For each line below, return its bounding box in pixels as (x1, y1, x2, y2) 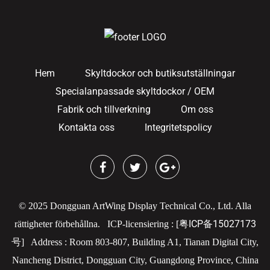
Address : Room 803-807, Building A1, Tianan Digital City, (31, 237, 259, 248)
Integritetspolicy (144, 122, 212, 134)
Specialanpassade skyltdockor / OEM (55, 86, 215, 98)
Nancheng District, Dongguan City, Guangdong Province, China (11, 255, 259, 266)
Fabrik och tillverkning (57, 104, 151, 116)
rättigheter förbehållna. (14, 219, 107, 230)
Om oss (180, 104, 213, 116)
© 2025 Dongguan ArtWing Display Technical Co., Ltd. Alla (19, 201, 251, 212)
